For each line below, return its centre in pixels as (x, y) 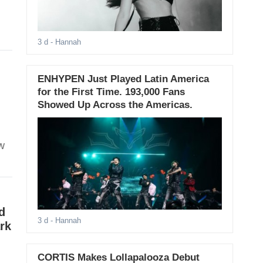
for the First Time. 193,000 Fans (111, 92)
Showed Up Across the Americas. (115, 105)
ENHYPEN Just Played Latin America (123, 79)
